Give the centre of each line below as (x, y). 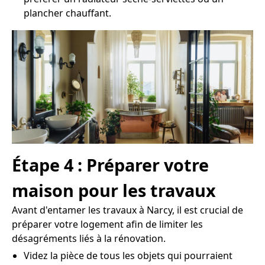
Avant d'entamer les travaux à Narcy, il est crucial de (127, 210)
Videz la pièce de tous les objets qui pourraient (128, 256)
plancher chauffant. (67, 13)
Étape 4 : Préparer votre (110, 165)
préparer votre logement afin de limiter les (107, 224)
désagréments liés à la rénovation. (89, 239)
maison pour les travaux (114, 190)
